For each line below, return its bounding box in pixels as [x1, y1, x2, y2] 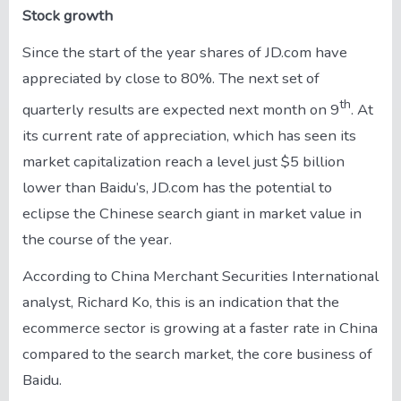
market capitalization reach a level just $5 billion [22, 150, 345, 172]
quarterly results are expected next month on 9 [22, 98, 339, 120]
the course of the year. [22, 228, 172, 250]
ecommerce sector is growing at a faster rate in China [22, 317, 378, 338]
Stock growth [22, 5, 113, 26]
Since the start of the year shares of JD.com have [22, 42, 347, 63]
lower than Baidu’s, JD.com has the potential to [22, 176, 332, 198]
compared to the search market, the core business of [22, 343, 372, 364]
